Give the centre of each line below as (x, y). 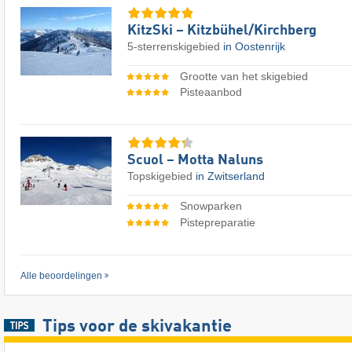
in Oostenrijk (254, 46)
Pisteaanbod (211, 92)
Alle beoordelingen (61, 275)
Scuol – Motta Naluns (195, 161)
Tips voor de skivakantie (137, 326)
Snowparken (211, 206)
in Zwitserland (230, 176)
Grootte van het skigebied (244, 76)
